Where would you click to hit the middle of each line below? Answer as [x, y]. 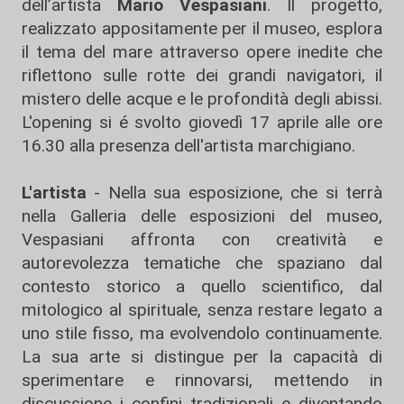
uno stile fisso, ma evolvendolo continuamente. [202, 333]
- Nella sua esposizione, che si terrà [234, 192]
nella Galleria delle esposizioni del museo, [202, 216]
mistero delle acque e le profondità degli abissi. [202, 98]
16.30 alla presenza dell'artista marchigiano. [191, 145]
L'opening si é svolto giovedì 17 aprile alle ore [202, 122]
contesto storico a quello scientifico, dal [202, 286]
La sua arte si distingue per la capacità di [202, 356]
